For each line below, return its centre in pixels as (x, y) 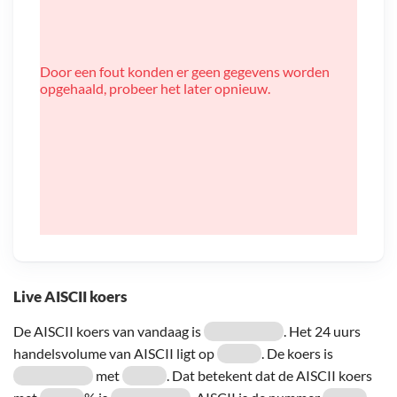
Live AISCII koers (70, 296)
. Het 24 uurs (322, 331)
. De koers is (297, 353)
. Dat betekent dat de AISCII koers (269, 375)
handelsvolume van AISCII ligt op (115, 353)
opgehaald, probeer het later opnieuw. (155, 88)
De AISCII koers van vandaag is (109, 331)
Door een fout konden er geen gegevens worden (185, 71)
